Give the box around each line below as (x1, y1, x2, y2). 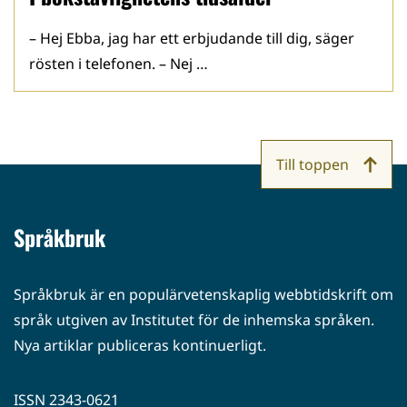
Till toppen (276, 154, 349, 174)
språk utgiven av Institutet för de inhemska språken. (14, 310, 374, 330)
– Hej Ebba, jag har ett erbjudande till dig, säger (29, 28, 354, 48)
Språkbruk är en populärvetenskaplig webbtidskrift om (14, 284, 393, 304)
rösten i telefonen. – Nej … (29, 54, 208, 74)
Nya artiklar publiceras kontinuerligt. (14, 335, 266, 355)
